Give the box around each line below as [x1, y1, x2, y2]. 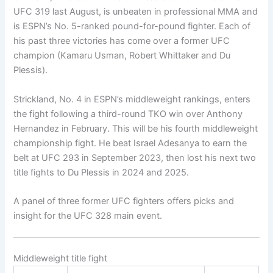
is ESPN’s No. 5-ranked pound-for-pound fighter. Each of [13, 21, 251, 32]
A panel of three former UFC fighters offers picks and [13, 196, 235, 207]
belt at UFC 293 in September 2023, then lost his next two [13, 152, 257, 163]
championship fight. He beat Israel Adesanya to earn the [13, 137, 247, 149]
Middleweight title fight [13, 253, 108, 264]
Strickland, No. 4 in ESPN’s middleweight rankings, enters [13, 93, 251, 105]
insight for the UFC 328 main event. [13, 210, 163, 221]
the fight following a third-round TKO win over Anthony [13, 108, 243, 119]
